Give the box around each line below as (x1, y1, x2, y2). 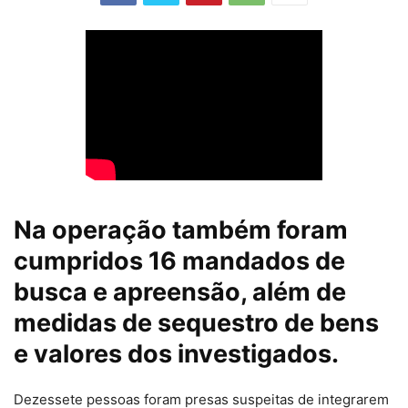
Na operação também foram (14, 215, 348, 245)
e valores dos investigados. (14, 339, 339, 369)
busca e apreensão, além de (14, 277, 346, 307)
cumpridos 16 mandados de (14, 246, 345, 276)
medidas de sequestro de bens (14, 308, 379, 338)
